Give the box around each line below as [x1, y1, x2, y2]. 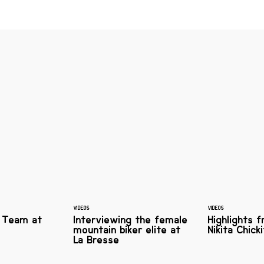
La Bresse [74, 233, 120, 246]
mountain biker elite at [74, 223, 181, 236]
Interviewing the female [74, 213, 188, 226]
